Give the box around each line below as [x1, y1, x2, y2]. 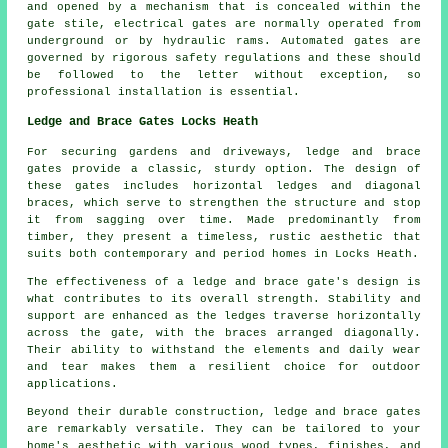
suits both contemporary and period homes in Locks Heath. [27, 247, 420, 260]
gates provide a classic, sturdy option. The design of [27, 162, 421, 175]
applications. [27, 377, 119, 390]
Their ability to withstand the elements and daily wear [27, 343, 421, 356]
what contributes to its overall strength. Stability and [27, 292, 421, 305]
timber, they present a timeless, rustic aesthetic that [27, 230, 421, 243]
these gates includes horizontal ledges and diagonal [27, 179, 421, 192]
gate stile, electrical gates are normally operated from [27, 17, 421, 30]
